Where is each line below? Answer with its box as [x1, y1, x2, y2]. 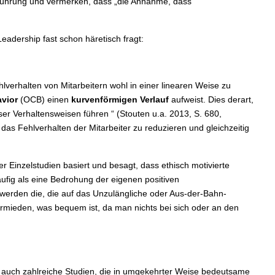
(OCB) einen [20, 95, 71, 105]
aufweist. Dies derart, [168, 95, 254, 105]
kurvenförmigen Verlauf [71, 95, 169, 105]
